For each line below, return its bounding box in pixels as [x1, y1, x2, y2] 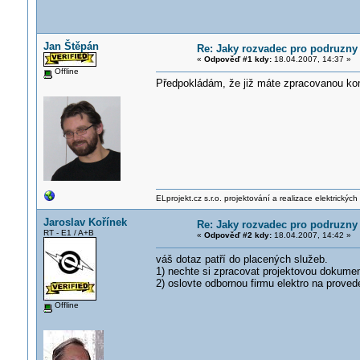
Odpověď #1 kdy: [203, 55, 272, 63]
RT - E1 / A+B [43, 228, 94, 237]
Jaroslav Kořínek [43, 216, 127, 228]
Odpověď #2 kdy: [203, 231, 272, 239]
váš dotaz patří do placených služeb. [155, 253, 328, 265]
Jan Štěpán [43, 40, 99, 52]
